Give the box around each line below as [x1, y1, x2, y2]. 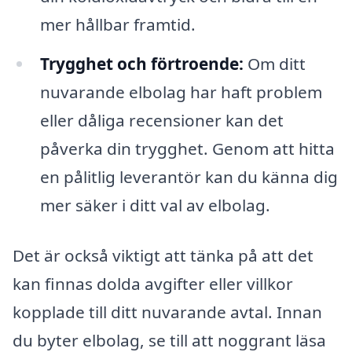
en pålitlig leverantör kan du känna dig [39, 165, 338, 188]
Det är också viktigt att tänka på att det [13, 244, 313, 266]
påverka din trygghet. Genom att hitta [39, 137, 335, 159]
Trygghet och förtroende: [39, 52, 244, 75]
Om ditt [243, 52, 306, 75]
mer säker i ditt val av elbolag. [39, 193, 270, 216]
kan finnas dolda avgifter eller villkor [13, 272, 293, 295]
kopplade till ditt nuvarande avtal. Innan [13, 300, 322, 323]
